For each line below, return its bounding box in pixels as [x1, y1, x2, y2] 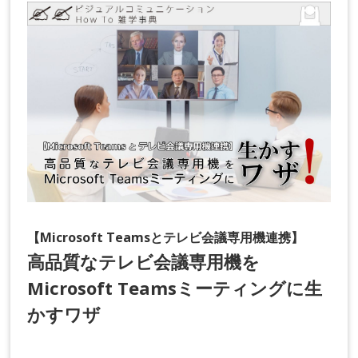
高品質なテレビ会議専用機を [27, 249, 261, 273]
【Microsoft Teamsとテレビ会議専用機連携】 [27, 228, 304, 246]
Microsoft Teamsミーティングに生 [27, 275, 323, 300]
